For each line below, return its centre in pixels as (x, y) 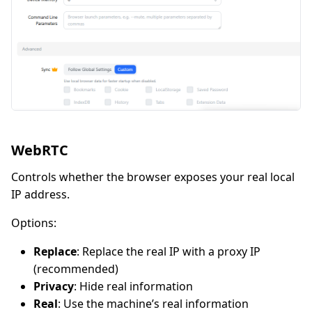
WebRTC (40, 150)
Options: (34, 223)
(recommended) (76, 268)
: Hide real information (133, 286)
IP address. (40, 194)
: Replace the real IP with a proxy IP (169, 251)
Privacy (54, 286)
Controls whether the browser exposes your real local (153, 177)
